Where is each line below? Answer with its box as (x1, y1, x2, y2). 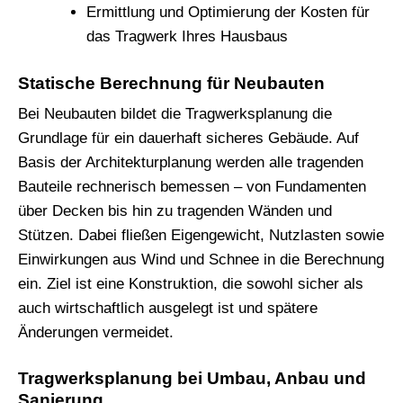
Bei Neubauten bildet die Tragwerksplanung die (18, 104, 332, 122)
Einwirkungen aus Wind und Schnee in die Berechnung (18, 250, 384, 268)
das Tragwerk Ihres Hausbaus (86, 28, 288, 46)
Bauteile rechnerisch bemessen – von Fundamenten (18, 177, 366, 195)
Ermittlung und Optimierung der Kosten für (86, 4, 370, 22)
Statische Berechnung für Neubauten (18, 73, 325, 93)
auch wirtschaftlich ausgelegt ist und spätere (18, 299, 318, 317)
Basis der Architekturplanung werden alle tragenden (18, 153, 363, 171)
